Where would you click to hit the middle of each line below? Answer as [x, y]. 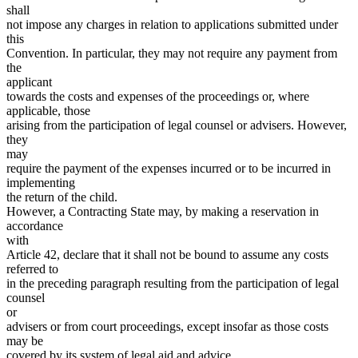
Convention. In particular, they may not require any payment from [172, 54]
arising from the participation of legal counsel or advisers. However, [177, 125]
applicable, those [48, 111]
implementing [41, 183]
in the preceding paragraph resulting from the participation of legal [173, 284]
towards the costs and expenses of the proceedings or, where [158, 97]
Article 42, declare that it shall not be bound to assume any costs [167, 255]
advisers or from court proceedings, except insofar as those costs [167, 327]
